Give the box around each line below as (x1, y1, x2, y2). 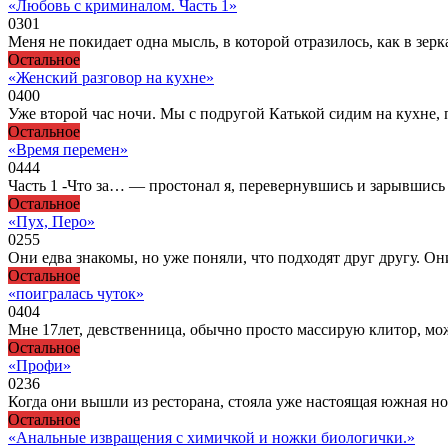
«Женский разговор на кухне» (8, 68, 214, 86)
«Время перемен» (8, 140, 128, 158)
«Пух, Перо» (8, 212, 95, 230)
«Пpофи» (8, 356, 71, 374)
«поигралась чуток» (8, 284, 144, 302)
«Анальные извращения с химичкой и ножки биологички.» (8, 428, 415, 446)
